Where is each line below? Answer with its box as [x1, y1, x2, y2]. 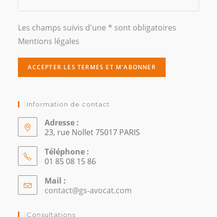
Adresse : [45, 117, 79, 128]
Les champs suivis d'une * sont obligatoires [18, 22, 177, 33]
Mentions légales [18, 36, 80, 47]
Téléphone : [45, 146, 90, 157]
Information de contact [27, 100, 110, 108]
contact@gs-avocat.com [45, 185, 132, 196]
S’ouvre [131, 185, 155, 195]
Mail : [45, 175, 66, 186]
